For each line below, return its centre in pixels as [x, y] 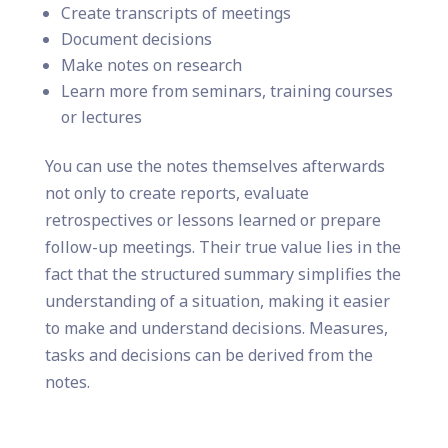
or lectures [101, 116]
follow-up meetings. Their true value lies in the [222, 246]
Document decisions [136, 38]
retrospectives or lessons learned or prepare [212, 219]
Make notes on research [151, 64]
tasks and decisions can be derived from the [208, 354]
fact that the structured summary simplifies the [222, 273]
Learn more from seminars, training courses [226, 90]
